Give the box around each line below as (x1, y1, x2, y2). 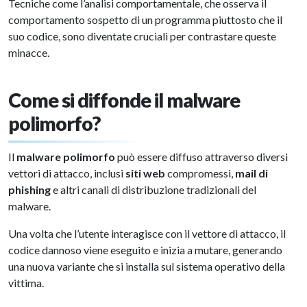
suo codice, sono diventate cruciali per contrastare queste (8, 29, 276, 43)
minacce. (8, 46, 51, 60)
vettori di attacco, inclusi (8, 167, 125, 180)
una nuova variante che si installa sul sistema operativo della (8, 260, 285, 273)
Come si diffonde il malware (8, 88, 240, 112)
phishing (8, 183, 51, 197)
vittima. (8, 276, 46, 290)
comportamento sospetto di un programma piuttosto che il (8, 13, 282, 27)
